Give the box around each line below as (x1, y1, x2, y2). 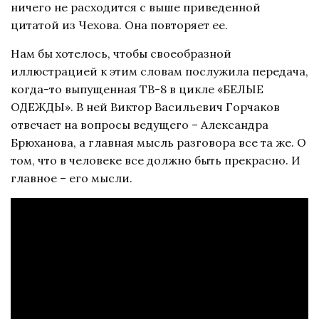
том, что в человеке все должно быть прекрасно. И (11, 152, 300, 167)
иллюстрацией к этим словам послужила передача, (11, 63, 308, 78)
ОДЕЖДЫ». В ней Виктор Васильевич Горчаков (11, 99, 280, 114)
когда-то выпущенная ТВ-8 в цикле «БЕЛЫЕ (11, 81, 263, 96)
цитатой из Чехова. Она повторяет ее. (11, 17, 228, 32)
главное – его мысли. (11, 170, 132, 185)
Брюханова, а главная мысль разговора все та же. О (11, 135, 306, 150)
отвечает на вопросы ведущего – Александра (11, 117, 268, 132)
